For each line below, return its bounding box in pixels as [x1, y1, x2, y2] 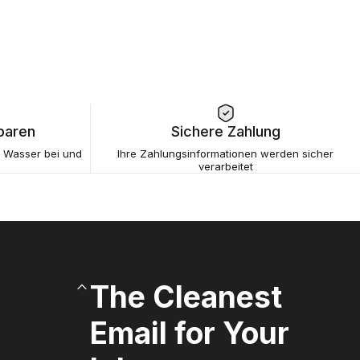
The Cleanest [90, 279, 282, 316]
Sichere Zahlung [170, 123, 280, 141]
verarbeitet [198, 160, 253, 174]
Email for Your [90, 315, 289, 352]
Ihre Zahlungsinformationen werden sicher [117, 147, 333, 161]
